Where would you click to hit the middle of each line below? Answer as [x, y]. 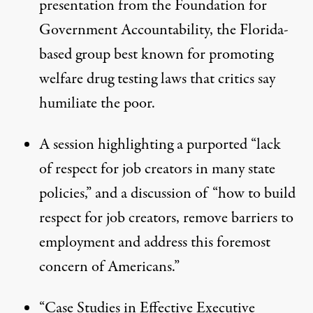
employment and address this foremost [155, 242]
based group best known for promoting [156, 54]
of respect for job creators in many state [157, 169]
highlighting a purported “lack [188, 144]
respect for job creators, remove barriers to [166, 218]
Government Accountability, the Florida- [164, 30]
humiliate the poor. [97, 103]
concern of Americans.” [109, 267]
